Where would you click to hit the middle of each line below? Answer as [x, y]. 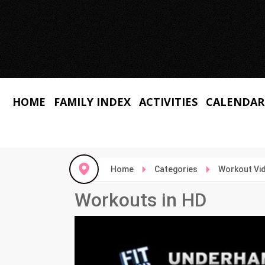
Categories [176, 169]
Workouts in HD [140, 200]
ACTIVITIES [168, 102]
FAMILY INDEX [92, 102]
